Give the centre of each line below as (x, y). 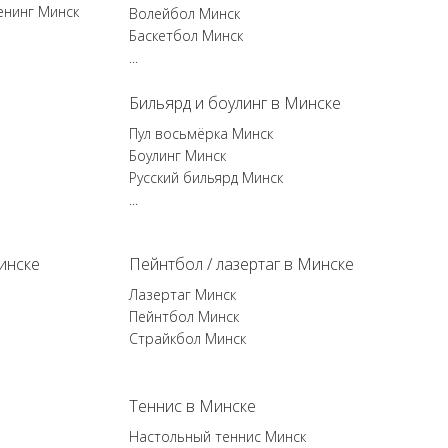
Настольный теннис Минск (218, 436)
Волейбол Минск (185, 13)
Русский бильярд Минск (206, 177)
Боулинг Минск (178, 155)
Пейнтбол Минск (184, 316)
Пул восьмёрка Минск (201, 133)
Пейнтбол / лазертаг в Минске (242, 264)
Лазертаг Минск (183, 294)
